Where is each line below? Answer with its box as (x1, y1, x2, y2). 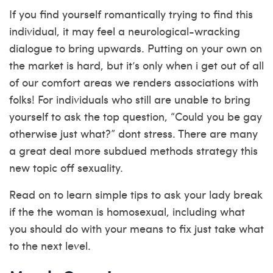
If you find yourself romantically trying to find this (9, 6, 253, 21)
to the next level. (9, 238, 91, 253)
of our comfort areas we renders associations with (9, 74, 258, 90)
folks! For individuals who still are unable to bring (9, 91, 250, 107)
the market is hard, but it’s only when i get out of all (9, 57, 264, 73)
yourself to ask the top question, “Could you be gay (9, 108, 262, 124)
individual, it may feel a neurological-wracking (9, 23, 240, 38)
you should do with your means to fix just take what (9, 221, 264, 236)
